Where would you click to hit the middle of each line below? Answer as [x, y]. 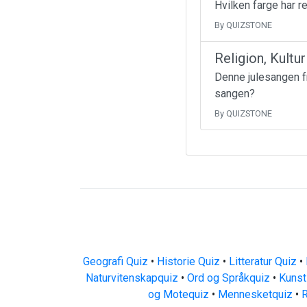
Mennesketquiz [255, 294]
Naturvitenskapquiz [132, 278]
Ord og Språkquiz [229, 278]
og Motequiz [178, 294]
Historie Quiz [188, 261]
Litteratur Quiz [262, 261]
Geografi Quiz [115, 261]
